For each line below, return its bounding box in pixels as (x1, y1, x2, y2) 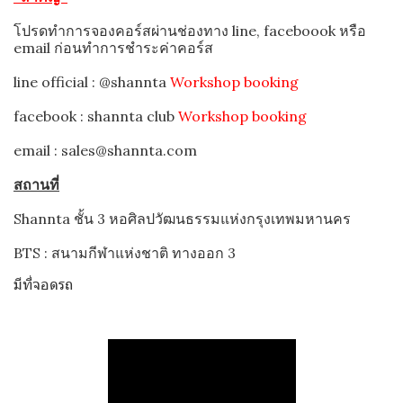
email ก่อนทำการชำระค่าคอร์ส (13, 39, 213, 57)
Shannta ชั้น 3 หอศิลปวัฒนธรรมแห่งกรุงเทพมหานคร (13, 210, 351, 228)
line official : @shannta (13, 73, 170, 91)
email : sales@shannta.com (13, 141, 197, 159)
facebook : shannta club (13, 107, 178, 125)
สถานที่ (13, 175, 59, 193)
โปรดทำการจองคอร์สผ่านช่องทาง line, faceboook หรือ (13, 22, 366, 40)
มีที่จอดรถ (13, 275, 73, 293)
